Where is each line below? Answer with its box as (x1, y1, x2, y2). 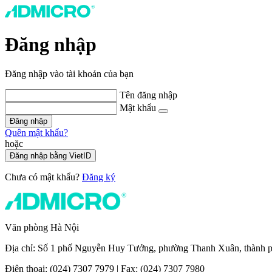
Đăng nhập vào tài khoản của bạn (5, 69, 134, 80)
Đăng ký (82, 172, 115, 183)
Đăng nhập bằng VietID (10, 151, 91, 161)
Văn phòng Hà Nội (5, 222, 79, 233)
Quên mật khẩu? (5, 127, 68, 138)
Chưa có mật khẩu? (5, 172, 82, 183)
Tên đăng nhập (120, 90, 177, 101)
